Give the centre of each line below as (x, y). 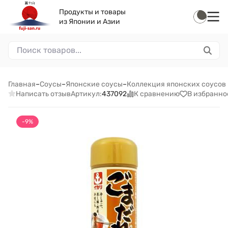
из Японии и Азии (90, 22)
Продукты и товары (92, 12)
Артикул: (86, 94)
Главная (22, 84)
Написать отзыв (43, 94)
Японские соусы (94, 84)
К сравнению (157, 94)
